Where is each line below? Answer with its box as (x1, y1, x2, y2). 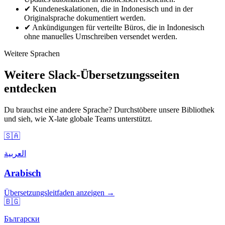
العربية (4, 149, 26, 158)
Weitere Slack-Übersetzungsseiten (4, 68, 179, 82)
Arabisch (4, 167, 41, 178)
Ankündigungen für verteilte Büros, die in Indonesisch (32, 23, 204, 32)
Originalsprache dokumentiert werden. (24, 14, 146, 23)
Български (4, 214, 40, 223)
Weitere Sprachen (4, 49, 60, 58)
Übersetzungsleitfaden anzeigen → (4, 188, 115, 197)
